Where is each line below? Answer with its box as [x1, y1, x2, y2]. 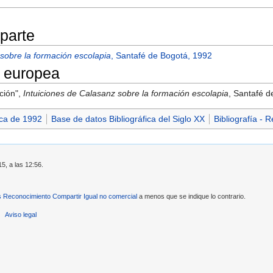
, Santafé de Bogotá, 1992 [111, 51, 213, 61]
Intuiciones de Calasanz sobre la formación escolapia [23, 88, 229, 98]
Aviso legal [5, 211, 37, 219]
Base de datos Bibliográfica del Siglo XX [51, 114, 205, 124]
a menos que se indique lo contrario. [137, 192, 246, 200]
